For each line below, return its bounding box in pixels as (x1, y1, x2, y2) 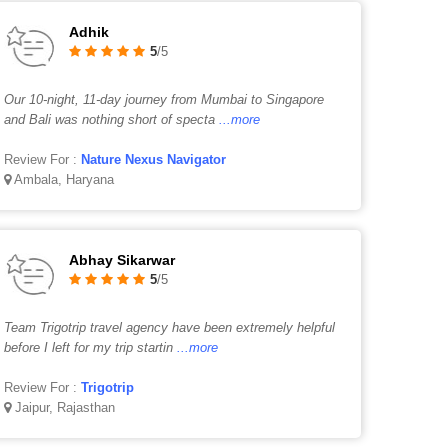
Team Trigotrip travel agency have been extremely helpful (4, 320, 336, 335)
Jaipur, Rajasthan (11, 400, 116, 415)
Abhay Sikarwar (69, 252, 176, 268)
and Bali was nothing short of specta (4, 112, 216, 127)
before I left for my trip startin (4, 340, 174, 355)
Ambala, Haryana (11, 172, 115, 187)
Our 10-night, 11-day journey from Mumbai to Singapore (4, 92, 325, 107)
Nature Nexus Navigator (81, 152, 227, 167)
